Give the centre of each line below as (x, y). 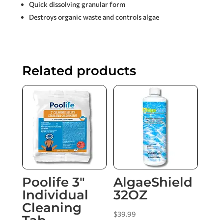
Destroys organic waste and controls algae (94, 17)
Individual (55, 195)
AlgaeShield (153, 182)
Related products (79, 71)
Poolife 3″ (53, 182)
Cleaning (52, 208)
